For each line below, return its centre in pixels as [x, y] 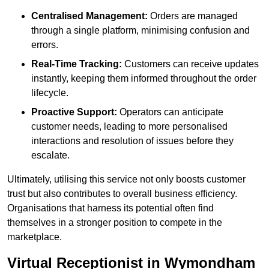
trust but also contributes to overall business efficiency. [122, 194]
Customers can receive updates [190, 64]
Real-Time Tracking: [77, 64]
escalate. [50, 156]
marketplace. [35, 237]
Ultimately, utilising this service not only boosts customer [126, 180]
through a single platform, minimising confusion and [141, 31]
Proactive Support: [74, 112]
